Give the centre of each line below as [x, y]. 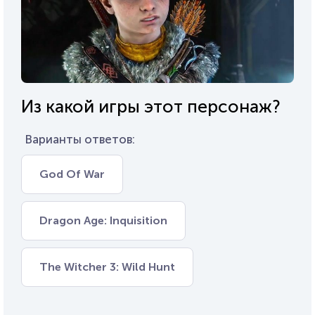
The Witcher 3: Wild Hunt [107, 266]
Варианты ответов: [80, 139]
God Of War [72, 174]
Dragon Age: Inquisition [103, 220]
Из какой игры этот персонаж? [151, 106]
